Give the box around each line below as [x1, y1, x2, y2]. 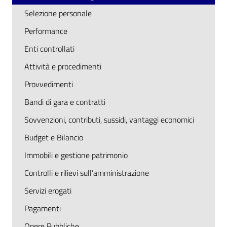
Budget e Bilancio [24, 131, 83, 143]
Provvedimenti [24, 78, 73, 90]
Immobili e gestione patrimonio [24, 149, 128, 161]
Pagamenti [24, 202, 61, 214]
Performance [24, 25, 67, 37]
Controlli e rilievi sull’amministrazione [24, 167, 149, 179]
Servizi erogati [24, 184, 71, 197]
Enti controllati [24, 43, 74, 55]
